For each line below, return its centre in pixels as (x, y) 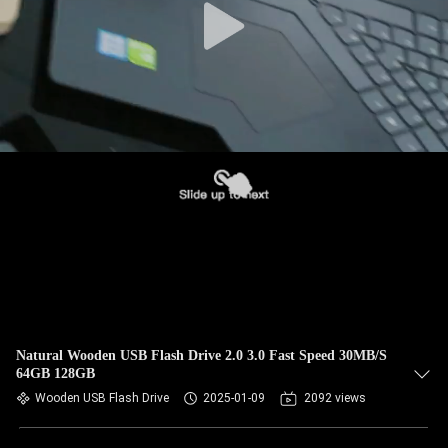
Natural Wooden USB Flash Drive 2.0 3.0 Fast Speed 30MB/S (201, 355)
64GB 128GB (55, 373)
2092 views (335, 398)
